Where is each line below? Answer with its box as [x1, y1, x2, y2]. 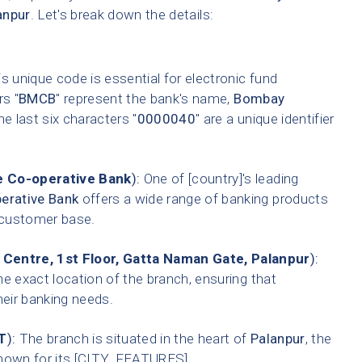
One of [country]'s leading [140, 170, 299, 187]
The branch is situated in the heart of [15, 330, 250, 347]
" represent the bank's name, [56, 90, 234, 107]
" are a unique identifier [196, 111, 335, 128]
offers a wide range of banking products [78, 191, 328, 208]
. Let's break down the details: [30, 6, 214, 23]
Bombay [234, 90, 285, 107]
